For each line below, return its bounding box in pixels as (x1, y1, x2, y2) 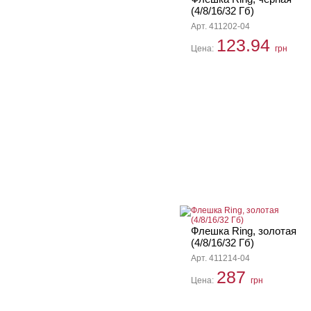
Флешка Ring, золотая (191, 225, 296, 237)
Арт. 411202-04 (191, 22, 250, 31)
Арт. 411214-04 (191, 253, 250, 263)
